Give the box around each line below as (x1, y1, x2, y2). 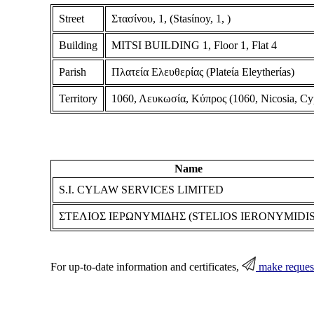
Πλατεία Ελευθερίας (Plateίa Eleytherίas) (111, 65, 294, 78)
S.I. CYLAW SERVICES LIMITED (58, 184, 224, 196)
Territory (58, 92, 97, 104)
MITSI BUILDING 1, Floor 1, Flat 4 (111, 39, 277, 51)
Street (58, 12, 84, 25)
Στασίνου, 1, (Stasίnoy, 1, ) (111, 12, 231, 25)
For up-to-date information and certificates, (50, 261, 242, 273)
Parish (58, 65, 86, 78)
